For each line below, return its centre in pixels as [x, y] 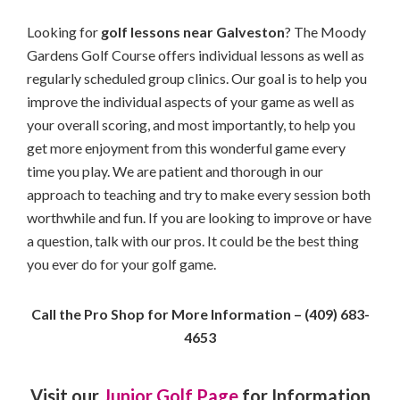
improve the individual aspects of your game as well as [191, 101]
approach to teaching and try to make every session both [199, 194]
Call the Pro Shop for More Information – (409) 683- [200, 313]
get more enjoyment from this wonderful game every [186, 147]
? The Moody [325, 31]
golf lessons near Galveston [193, 31]
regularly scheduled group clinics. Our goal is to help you [197, 78]
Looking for [64, 31]
